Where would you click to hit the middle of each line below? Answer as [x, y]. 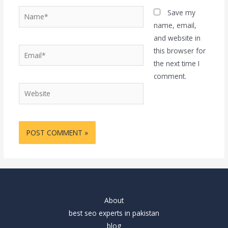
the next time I [177, 64]
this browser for [180, 51]
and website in [177, 38]
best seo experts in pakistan [114, 213]
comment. [170, 76]
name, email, [175, 25]
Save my [182, 13]
